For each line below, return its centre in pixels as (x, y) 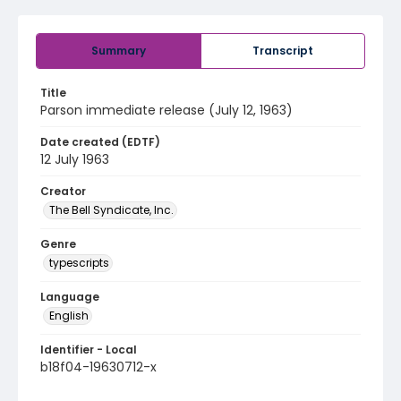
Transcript (283, 51)
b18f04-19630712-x (98, 367)
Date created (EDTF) (100, 142)
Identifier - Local (89, 350)
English (69, 316)
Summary (119, 51)
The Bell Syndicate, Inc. (111, 210)
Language (70, 297)
